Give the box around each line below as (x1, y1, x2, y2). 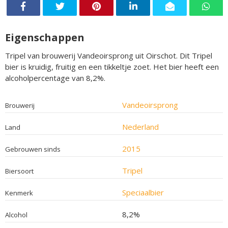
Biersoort (5, 166, 34, 176)
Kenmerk (5, 188, 33, 197)
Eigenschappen (5, 30, 84, 44)
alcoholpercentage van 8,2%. (5, 72, 105, 83)
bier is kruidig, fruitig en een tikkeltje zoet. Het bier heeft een (5, 61, 219, 72)
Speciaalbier (122, 187, 164, 197)
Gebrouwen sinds (5, 144, 61, 154)
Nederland (122, 121, 159, 132)
